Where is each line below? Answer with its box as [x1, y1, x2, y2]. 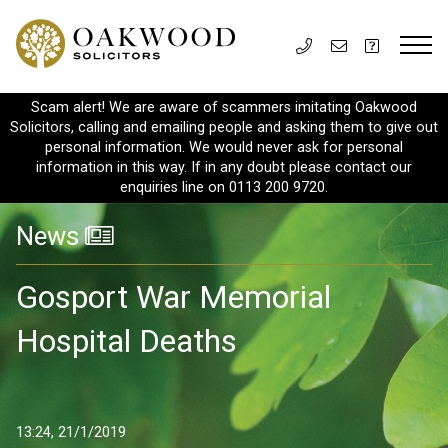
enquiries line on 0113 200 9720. [120, 179, 328, 196]
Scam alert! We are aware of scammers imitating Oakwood [31, 99, 417, 116]
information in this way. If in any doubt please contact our [36, 159, 412, 176]
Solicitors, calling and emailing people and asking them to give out [10, 119, 438, 136]
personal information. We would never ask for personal [45, 139, 403, 156]
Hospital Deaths [16, 321, 237, 360]
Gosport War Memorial [16, 277, 331, 316]
